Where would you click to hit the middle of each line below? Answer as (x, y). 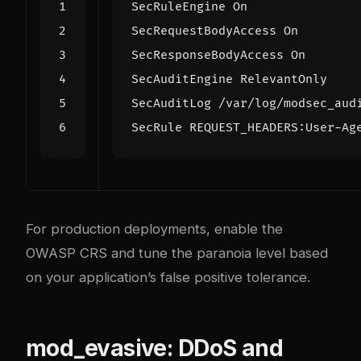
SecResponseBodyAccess (207, 55)
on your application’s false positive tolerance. (168, 277)
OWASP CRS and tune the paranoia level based (177, 253)
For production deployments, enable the (154, 228)
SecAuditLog (171, 103)
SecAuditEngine (182, 79)
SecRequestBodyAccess (204, 31)
